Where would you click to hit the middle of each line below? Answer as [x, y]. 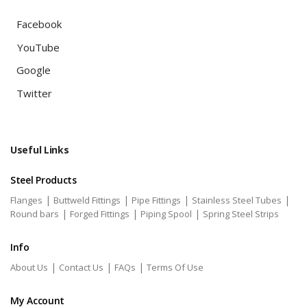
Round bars [35, 214]
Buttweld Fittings [87, 200]
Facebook [39, 24]
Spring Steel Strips [241, 214]
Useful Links [40, 150]
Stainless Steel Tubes [237, 200]
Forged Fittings [100, 214]
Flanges [26, 200]
